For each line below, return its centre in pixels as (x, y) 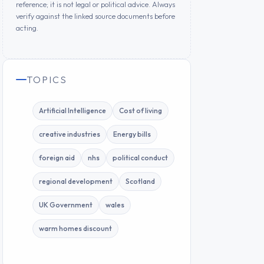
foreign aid (57, 157)
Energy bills (132, 134)
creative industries (70, 134)
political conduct (140, 157)
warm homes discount (75, 228)
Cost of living (141, 110)
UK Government (66, 204)
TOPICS (47, 79)
